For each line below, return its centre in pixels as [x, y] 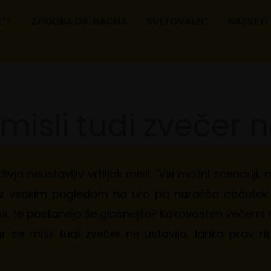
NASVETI [247, 21]
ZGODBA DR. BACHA [79, 21]
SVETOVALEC [177, 21]
